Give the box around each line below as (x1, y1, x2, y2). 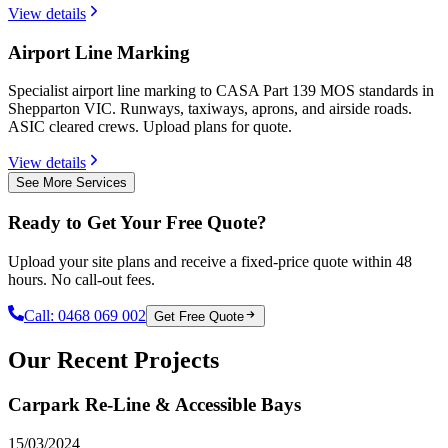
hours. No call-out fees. (8, 270, 155, 288)
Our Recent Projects (8, 346, 219, 373)
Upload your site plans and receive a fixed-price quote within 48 (8, 252, 412, 270)
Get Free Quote (154, 308, 244, 324)
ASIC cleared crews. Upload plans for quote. (8, 118, 292, 136)
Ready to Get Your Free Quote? (8, 211, 267, 233)
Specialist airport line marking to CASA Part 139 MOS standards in (8, 82, 434, 100)
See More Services (16, 175, 127, 191)
